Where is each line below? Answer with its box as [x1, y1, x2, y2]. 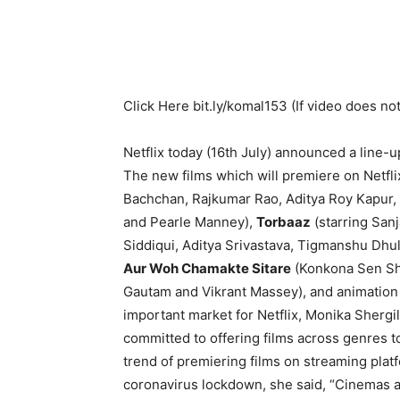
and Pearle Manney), [123, 212, 256, 230]
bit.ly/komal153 [193, 96, 287, 114]
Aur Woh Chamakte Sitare [123, 259, 291, 277]
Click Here [123, 96, 193, 114]
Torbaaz [256, 212, 311, 230]
